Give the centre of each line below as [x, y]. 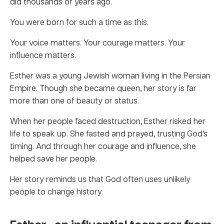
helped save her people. [53, 158]
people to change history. [56, 191]
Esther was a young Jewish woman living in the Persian [110, 75]
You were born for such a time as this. [79, 21]
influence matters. [43, 54]
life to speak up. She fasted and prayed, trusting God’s [109, 133]
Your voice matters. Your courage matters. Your [97, 42]
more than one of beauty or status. [74, 100]
